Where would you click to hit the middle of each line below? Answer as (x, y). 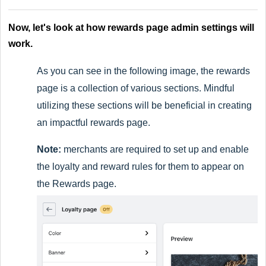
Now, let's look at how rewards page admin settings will (131, 28)
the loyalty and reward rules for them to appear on (140, 167)
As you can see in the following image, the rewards (143, 71)
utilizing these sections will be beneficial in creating (144, 106)
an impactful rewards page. (95, 123)
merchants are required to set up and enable (155, 150)
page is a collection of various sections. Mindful (136, 88)
